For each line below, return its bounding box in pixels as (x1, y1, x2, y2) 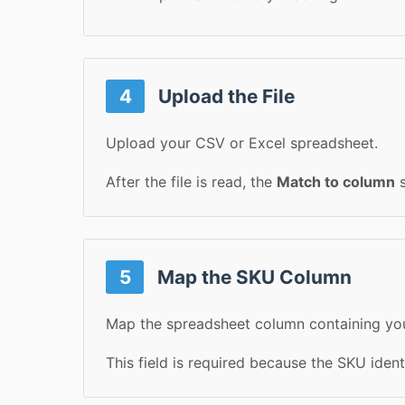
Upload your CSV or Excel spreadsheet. (106, 134, 378, 152)
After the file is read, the (106, 173, 277, 191)
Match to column (277, 173, 395, 191)
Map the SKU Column (153, 266, 353, 288)
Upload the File (154, 85, 296, 108)
